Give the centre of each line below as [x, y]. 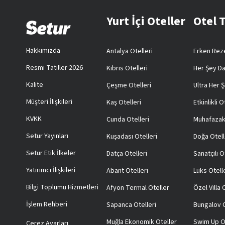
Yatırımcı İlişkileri [51, 171]
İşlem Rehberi [47, 205]
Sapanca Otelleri [131, 205]
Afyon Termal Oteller [138, 188]
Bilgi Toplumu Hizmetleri [62, 188]
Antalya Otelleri [129, 51]
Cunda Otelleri [128, 120]
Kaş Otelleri [124, 103]
